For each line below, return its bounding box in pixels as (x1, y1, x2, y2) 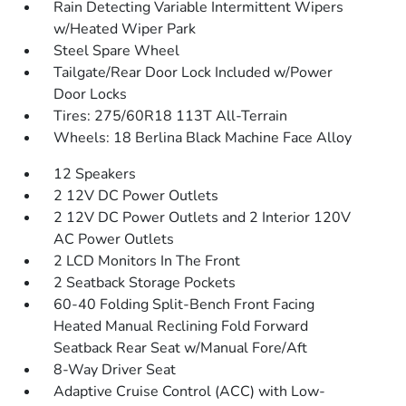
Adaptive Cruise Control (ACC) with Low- (53, 382, 326, 401)
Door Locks (53, 84, 128, 104)
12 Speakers (53, 164, 137, 184)
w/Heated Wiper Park (53, 19, 197, 39)
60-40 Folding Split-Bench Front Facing (53, 295, 315, 314)
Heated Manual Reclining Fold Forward (53, 316, 309, 336)
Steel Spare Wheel (53, 41, 180, 61)
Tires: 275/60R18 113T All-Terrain (53, 106, 288, 126)
